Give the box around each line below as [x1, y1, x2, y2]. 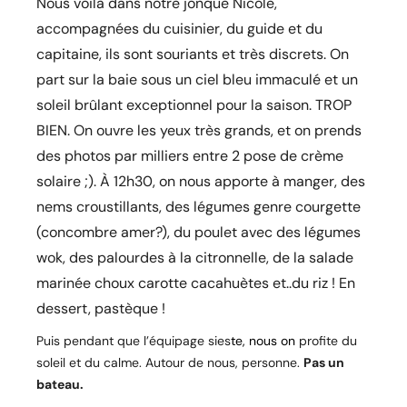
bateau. [36, 376, 84, 393]
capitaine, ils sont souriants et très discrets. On [36, 45, 349, 65]
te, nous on [231, 333, 295, 350]
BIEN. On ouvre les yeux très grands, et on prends [36, 121, 362, 141]
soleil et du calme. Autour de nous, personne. [36, 354, 303, 372]
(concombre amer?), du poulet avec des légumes [36, 223, 361, 243]
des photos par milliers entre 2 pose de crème [36, 146, 343, 166]
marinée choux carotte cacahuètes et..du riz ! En [36, 273, 355, 293]
